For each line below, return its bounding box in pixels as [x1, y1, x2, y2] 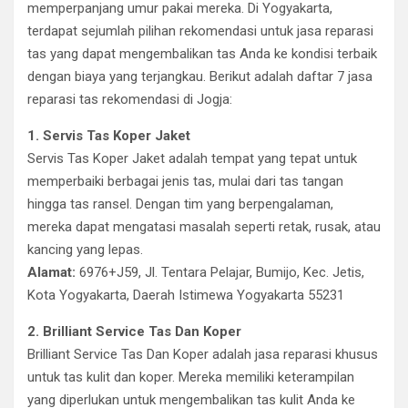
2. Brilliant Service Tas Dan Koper [27, 323, 241, 340]
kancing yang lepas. [27, 241, 143, 258]
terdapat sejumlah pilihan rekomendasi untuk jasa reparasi [27, 23, 373, 39]
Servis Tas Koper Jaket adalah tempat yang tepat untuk [27, 150, 357, 167]
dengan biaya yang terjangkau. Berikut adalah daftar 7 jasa [27, 68, 372, 85]
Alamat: [27, 264, 76, 280]
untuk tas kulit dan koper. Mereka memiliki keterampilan [27, 369, 354, 385]
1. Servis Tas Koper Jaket [27, 127, 190, 144]
